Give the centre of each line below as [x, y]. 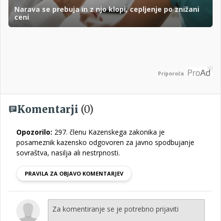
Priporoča [171, 74]
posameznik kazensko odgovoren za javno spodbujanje [105, 142]
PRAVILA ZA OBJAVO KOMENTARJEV [74, 173]
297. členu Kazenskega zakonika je [109, 132]
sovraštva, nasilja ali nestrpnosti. [68, 153]
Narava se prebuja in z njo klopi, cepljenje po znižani [107, 9]
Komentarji [49, 109]
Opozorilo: [34, 132]
